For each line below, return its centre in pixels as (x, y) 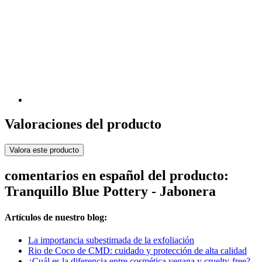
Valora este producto (44, 150)
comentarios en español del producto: (117, 176)
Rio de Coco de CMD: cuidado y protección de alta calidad (137, 250)
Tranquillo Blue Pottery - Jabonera (110, 192)
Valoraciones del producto (83, 124)
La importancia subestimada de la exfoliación (111, 240)
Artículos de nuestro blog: (56, 217)
